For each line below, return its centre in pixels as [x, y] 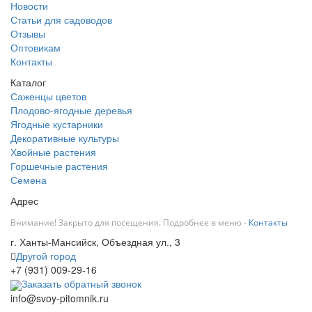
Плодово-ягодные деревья [71, 110]
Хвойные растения [53, 152]
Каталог [28, 83]
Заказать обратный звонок [81, 284]
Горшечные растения [59, 166]
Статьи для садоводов [61, 20]
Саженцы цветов [48, 96]
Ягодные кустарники [57, 124]
